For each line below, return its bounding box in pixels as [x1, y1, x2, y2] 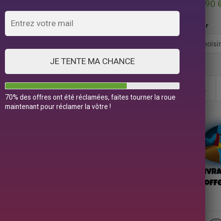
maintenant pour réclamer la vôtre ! [4, 102, 111, 110]
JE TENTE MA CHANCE [50, 56, 135, 66]
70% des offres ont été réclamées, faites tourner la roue [4, 93, 176, 101]
